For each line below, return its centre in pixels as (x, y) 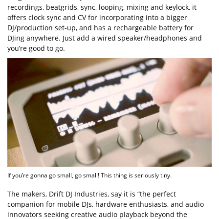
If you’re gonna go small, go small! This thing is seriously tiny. (89, 175)
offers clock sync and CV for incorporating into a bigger (97, 17)
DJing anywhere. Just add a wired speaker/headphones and (105, 38)
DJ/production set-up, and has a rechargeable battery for (100, 27)
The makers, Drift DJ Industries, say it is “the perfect (92, 194)
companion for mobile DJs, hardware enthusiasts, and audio (106, 204)
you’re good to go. (36, 48)
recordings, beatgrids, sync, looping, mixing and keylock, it (102, 7)
